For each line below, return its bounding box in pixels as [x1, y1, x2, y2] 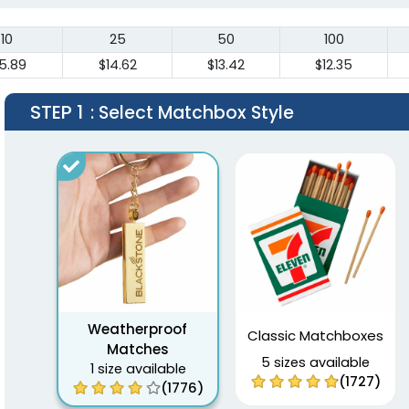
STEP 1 [30, 99, 83, 125]
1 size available [89, 360, 186, 379]
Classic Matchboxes [246, 326, 383, 346]
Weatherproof [88, 320, 188, 340]
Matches [106, 340, 169, 360]
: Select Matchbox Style [90, 100, 294, 125]
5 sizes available [261, 353, 371, 372]
